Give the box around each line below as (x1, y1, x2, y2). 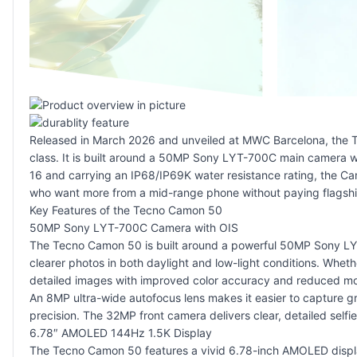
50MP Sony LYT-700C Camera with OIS (29, 220, 238, 234)
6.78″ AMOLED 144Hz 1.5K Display (29, 325, 212, 339)
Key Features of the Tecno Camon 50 (29, 202, 222, 217)
